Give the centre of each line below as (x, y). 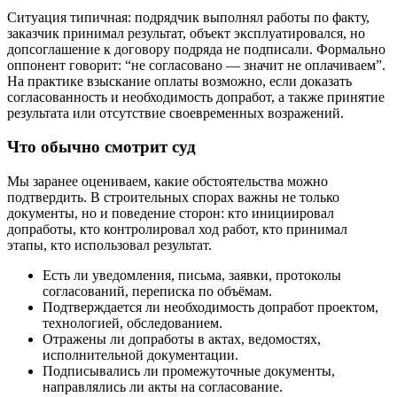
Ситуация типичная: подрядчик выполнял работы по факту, (188, 17)
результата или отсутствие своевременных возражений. (175, 113)
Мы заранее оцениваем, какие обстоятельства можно (167, 182)
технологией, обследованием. (132, 323)
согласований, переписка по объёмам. (157, 292)
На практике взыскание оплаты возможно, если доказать (179, 81)
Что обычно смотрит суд (101, 147)
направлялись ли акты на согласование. (163, 387)
